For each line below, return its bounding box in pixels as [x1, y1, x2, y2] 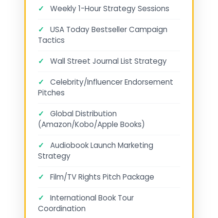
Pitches [38, 88, 65, 98]
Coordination [38, 203, 86, 214]
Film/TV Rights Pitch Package [48, 172, 154, 182]
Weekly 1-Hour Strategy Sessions [48, 3, 169, 14]
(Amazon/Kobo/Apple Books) [38, 119, 145, 130]
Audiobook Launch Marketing [48, 140, 153, 151]
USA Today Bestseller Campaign [48, 24, 167, 35]
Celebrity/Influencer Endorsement [48, 77, 173, 88]
